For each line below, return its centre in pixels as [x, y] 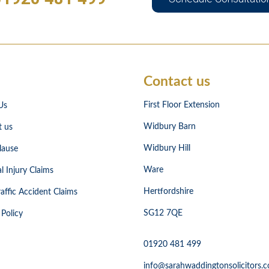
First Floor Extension [182, 105]
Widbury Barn [170, 127]
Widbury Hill [167, 149]
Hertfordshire [168, 192]
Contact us [177, 82]
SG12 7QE [163, 213]
